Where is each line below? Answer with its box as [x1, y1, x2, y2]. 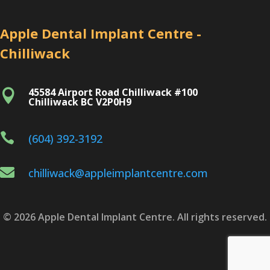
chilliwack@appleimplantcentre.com [28, 166, 209, 181]
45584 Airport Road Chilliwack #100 [28, 86, 198, 99]
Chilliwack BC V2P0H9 [28, 95, 131, 109]
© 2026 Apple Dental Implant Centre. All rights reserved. [3, 210, 267, 224]
